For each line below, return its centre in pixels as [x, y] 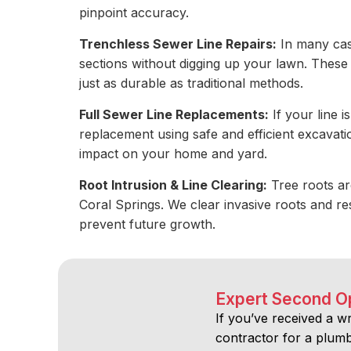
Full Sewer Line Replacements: [174, 114]
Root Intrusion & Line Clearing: [174, 185]
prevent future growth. [148, 224]
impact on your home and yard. [174, 153]
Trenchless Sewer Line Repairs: [178, 43]
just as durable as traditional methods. [192, 83]
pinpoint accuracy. [134, 12]
